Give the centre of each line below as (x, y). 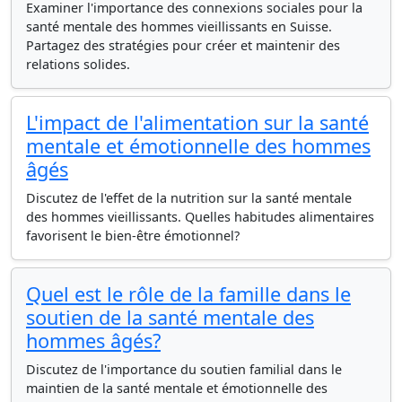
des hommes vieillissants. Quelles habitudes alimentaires (200, 217)
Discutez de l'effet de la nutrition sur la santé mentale (189, 198)
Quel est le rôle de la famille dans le (188, 294)
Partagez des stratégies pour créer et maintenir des (183, 45)
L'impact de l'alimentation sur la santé (197, 122)
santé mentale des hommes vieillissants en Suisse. (179, 26)
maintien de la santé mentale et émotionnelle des (177, 388)
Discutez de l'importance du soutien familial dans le (184, 369)
